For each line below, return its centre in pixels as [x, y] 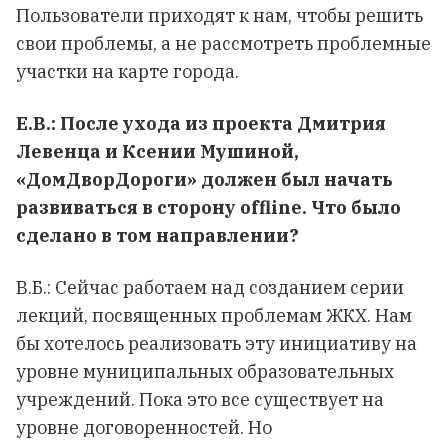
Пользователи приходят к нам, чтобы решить [219, 15]
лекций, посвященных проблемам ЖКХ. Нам [214, 315]
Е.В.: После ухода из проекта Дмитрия [201, 123]
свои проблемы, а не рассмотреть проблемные [223, 43]
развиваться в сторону [128, 207]
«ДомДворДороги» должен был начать [204, 179]
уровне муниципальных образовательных [205, 371]
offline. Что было [320, 207]
